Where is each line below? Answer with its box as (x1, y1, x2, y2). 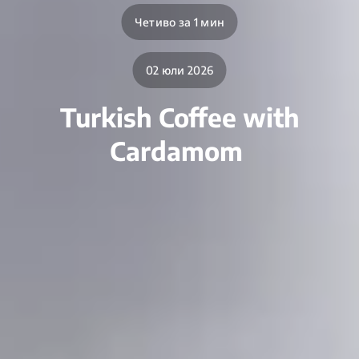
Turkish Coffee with (59, 101, 300, 133)
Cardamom (110, 135, 249, 167)
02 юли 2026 (145, 63, 214, 77)
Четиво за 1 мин (134, 14, 225, 29)
